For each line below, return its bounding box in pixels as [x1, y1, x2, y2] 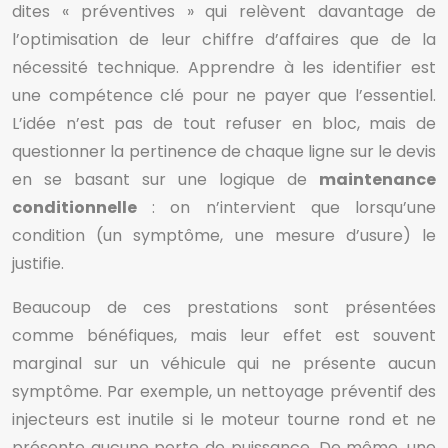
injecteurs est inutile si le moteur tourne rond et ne [12, 408, 436, 431]
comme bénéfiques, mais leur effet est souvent [12, 324, 436, 347]
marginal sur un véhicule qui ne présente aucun [12, 352, 436, 375]
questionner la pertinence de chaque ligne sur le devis [12, 140, 436, 163]
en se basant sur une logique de [12, 168, 319, 191]
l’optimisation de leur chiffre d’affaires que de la [12, 28, 436, 51]
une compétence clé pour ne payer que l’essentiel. [12, 84, 436, 107]
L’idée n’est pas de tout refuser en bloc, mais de [12, 112, 436, 135]
